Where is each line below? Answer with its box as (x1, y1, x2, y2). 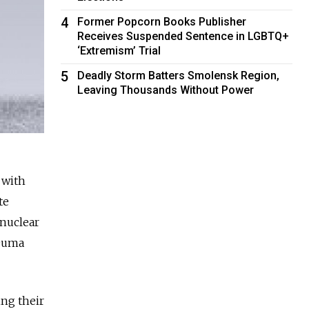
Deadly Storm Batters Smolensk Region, (77, 68, 280, 82)
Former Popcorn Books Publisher (77, 14, 247, 28)
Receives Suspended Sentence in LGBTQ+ (77, 29, 290, 43)
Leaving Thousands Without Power (77, 83, 255, 97)
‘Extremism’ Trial (77, 43, 161, 57)
